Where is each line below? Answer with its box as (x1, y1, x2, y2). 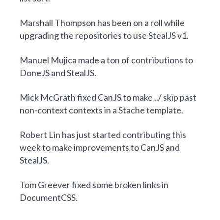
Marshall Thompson (20, 17, 96, 28)
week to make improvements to (20, 141, 140, 153)
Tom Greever (20, 179, 70, 190)
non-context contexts (20, 104, 103, 115)
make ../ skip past (133, 91, 196, 103)
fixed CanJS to (76, 91, 133, 103)
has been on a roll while (96, 17, 185, 28)
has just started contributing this (60, 129, 186, 140)
